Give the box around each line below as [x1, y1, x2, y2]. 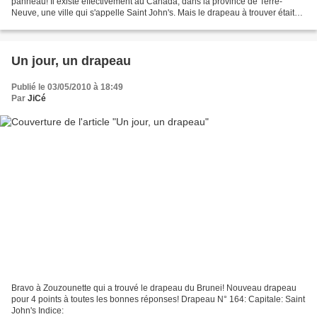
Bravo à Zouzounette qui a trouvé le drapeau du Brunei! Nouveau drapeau [11, 282, 296, 293]
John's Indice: [11, 305, 64, 316]
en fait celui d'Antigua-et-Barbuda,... [11, 19, 148, 30]
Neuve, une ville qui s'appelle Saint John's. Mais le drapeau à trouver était [11, 8, 294, 18]
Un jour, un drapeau [11, 54, 131, 69]
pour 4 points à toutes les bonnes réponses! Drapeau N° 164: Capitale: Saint [11, 294, 305, 304]
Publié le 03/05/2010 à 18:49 [11, 82, 123, 93]
